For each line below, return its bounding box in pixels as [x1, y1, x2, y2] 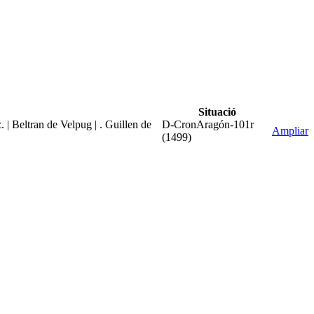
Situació [198, 105, 236, 118]
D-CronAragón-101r [162, 118, 254, 130]
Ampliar [272, 124, 308, 137]
